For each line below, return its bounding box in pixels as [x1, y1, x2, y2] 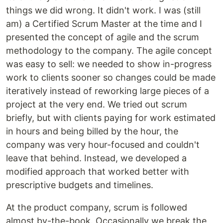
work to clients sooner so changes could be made [6, 72, 216, 83]
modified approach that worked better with [6, 166, 189, 177]
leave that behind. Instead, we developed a [6, 153, 187, 164]
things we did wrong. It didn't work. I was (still [6, 5, 201, 16]
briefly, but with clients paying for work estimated [6, 112, 216, 123]
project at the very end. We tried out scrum [6, 99, 187, 110]
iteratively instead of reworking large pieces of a [6, 86, 209, 97]
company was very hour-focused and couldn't [6, 139, 200, 150]
